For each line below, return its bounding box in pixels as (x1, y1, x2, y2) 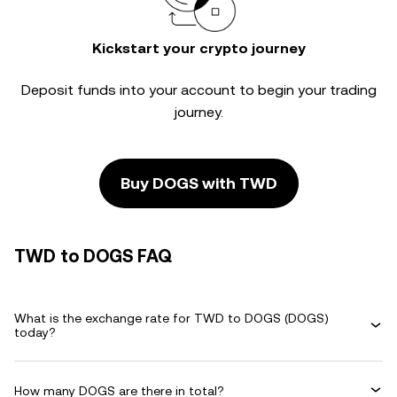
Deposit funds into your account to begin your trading (20, 82, 377, 98)
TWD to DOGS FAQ (14, 245, 172, 267)
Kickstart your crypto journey (91, 40, 306, 57)
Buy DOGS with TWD (120, 174, 277, 192)
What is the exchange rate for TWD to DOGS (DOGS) (14, 311, 329, 325)
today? (14, 325, 56, 339)
